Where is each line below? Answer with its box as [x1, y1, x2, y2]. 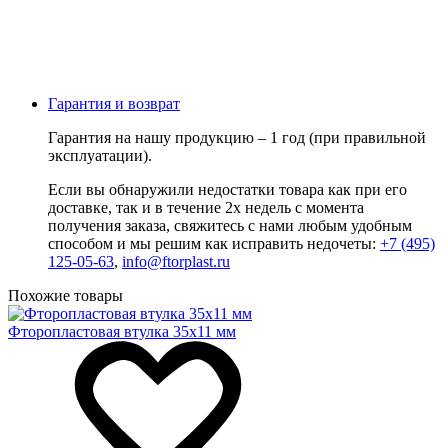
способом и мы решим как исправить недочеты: [48, 235, 380, 253]
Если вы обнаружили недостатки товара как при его [48, 181, 407, 199]
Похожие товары [8, 287, 123, 305]
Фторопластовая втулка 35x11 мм [8, 323, 236, 341]
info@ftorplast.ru [122, 253, 230, 271]
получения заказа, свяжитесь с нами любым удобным [48, 217, 412, 235]
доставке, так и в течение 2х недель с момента [48, 199, 364, 217]
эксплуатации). [48, 147, 152, 165]
